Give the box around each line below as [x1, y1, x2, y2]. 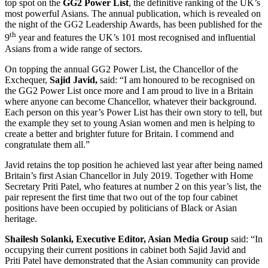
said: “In [231, 233, 263, 244]
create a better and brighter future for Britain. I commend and [5, 128, 234, 139]
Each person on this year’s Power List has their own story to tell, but [5, 106, 262, 117]
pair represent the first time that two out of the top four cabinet [5, 191, 237, 202]
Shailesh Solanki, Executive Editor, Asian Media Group [5, 233, 231, 244]
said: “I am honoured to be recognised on [98, 74, 255, 85]
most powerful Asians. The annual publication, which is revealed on [5, 8, 261, 19]
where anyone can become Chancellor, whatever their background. [5, 96, 257, 106]
